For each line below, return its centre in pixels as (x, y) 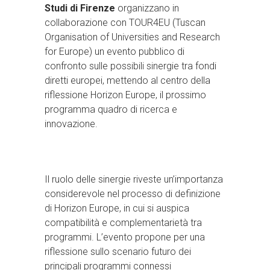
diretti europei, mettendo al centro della (127, 80)
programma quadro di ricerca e (111, 109)
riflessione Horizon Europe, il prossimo (125, 95)
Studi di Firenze (80, 8)
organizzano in (147, 8)
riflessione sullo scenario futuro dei (118, 251)
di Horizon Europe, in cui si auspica (117, 208)
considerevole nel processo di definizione (133, 193)
